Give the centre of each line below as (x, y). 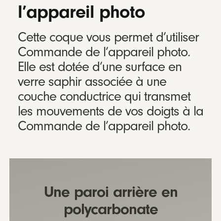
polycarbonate (110, 209)
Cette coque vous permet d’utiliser (108, 37)
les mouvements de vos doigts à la (110, 111)
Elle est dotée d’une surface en (99, 67)
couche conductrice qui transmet (104, 97)
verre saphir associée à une (92, 82)
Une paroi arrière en (110, 192)
